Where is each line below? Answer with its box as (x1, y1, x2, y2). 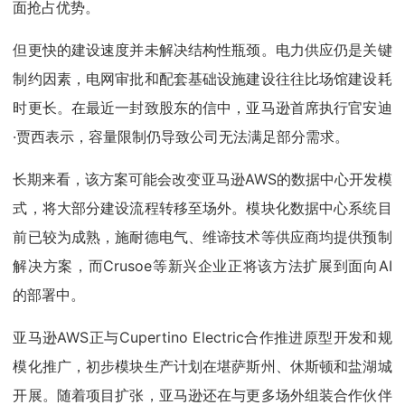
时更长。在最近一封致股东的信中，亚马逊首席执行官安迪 (13, 99, 392, 118)
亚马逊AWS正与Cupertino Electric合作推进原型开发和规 (13, 328, 392, 347)
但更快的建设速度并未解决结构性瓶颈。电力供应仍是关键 (13, 41, 392, 60)
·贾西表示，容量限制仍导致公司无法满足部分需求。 (13, 127, 350, 146)
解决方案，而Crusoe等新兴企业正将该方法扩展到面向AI (13, 257, 392, 276)
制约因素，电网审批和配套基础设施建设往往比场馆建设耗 (13, 70, 392, 89)
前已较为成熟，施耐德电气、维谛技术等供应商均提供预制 (13, 228, 392, 247)
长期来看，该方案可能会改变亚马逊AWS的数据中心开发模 (13, 170, 392, 189)
